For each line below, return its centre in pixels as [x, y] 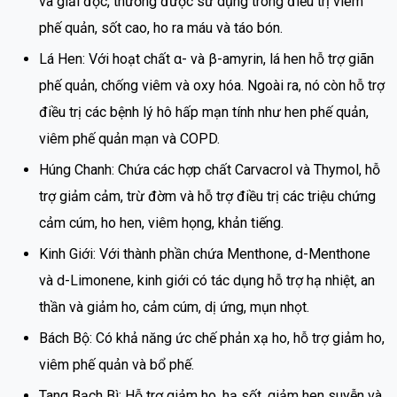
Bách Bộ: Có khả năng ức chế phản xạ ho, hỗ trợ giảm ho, [212, 339]
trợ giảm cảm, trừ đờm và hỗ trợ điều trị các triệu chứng [207, 197]
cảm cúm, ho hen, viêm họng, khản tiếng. [161, 223]
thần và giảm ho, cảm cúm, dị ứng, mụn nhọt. [174, 307]
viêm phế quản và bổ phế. [117, 365]
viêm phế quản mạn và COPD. [129, 139]
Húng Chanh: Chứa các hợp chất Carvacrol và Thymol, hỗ [210, 170]
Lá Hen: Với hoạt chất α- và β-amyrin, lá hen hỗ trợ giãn [206, 59]
